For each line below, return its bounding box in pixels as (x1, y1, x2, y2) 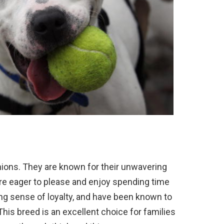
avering (138, 161, 167, 172)
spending (110, 176, 149, 187)
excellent (60, 206, 99, 217)
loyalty (45, 191, 72, 202)
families (141, 206, 175, 217)
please (41, 176, 70, 187)
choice (99, 206, 128, 217)
